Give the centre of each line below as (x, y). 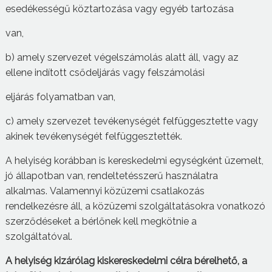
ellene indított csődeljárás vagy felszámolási (106, 72)
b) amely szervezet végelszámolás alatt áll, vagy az (122, 57)
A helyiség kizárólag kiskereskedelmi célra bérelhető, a (126, 260)
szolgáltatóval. (40, 236)
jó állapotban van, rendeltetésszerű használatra (111, 175)
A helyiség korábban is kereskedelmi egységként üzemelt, (134, 160)
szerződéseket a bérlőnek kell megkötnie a (101, 221)
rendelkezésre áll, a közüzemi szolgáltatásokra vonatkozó (135, 206)
